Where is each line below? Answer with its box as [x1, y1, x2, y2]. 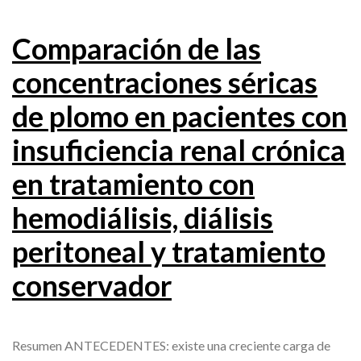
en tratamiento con [12, 166, 255, 202]
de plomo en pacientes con [12, 98, 347, 135]
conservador [12, 268, 172, 304]
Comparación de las [12, 31, 261, 67]
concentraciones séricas [12, 64, 317, 101]
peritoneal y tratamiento [12, 234, 326, 270]
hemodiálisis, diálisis [12, 200, 273, 236]
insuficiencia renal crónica [12, 132, 346, 168]
